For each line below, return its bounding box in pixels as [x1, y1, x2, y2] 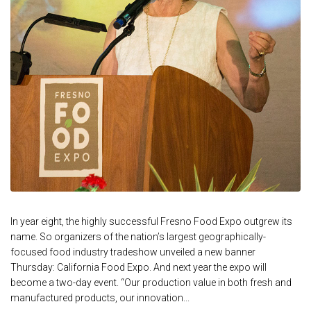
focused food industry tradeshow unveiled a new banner [10, 246, 255, 258]
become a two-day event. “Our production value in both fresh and [10, 277, 292, 288]
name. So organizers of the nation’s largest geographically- [10, 231, 266, 242]
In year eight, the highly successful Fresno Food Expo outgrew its [10, 216, 292, 227]
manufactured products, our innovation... [10, 292, 190, 303]
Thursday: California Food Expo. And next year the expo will [10, 262, 267, 273]
